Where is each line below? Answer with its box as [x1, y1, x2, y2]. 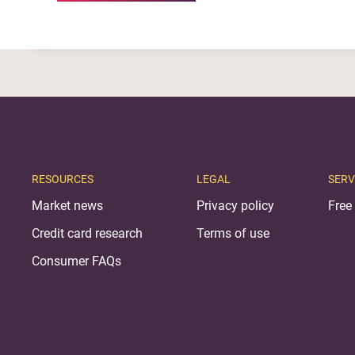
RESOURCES [32, 172, 94, 185]
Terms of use [197, 225, 269, 241]
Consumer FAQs [32, 253, 121, 269]
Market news [32, 197, 103, 213]
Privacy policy [197, 197, 274, 213]
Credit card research [32, 225, 143, 241]
